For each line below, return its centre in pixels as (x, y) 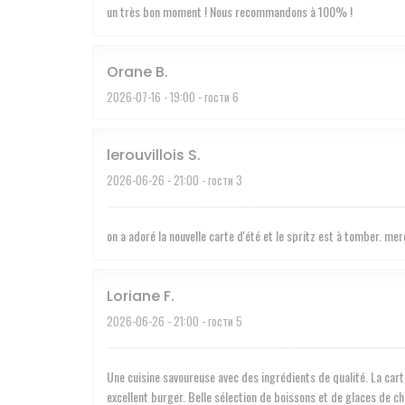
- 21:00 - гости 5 (203, 320)
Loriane (133, 296)
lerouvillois (146, 155)
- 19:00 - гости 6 (200, 96)
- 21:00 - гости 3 (203, 179)
